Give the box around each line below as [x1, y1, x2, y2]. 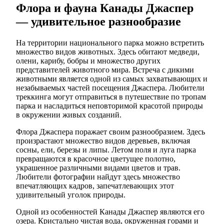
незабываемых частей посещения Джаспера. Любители [16, 83, 204, 92]
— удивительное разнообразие [16, 15, 181, 28]
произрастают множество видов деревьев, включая [16, 136, 190, 145]
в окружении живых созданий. [16, 110, 121, 119]
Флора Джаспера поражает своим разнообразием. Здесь [16, 127, 205, 136]
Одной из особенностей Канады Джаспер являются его [16, 207, 204, 216]
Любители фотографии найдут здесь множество [16, 172, 180, 181]
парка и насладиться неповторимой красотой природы [16, 101, 203, 110]
